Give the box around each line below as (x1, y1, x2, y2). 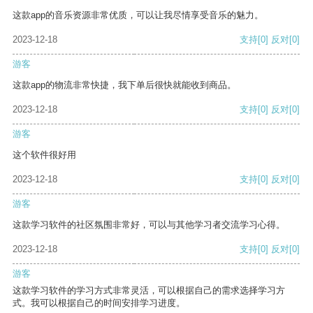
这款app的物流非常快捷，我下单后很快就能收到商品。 (13, 80, 236, 91)
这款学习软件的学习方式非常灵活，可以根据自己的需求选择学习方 (13, 285, 285, 296)
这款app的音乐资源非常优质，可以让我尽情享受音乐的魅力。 (13, 10, 263, 21)
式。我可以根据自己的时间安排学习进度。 (13, 298, 185, 309)
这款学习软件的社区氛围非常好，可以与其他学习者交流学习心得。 (13, 219, 285, 231)
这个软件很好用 (13, 150, 76, 161)
